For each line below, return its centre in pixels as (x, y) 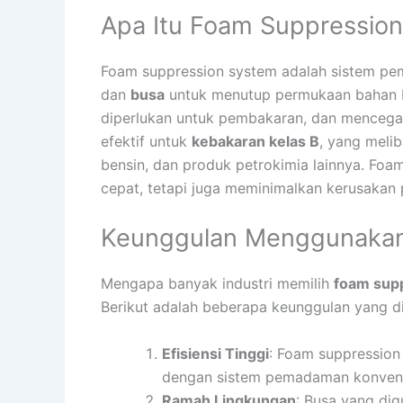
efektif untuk (146, 141)
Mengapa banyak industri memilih (217, 284)
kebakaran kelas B (255, 141)
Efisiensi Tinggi (215, 353)
